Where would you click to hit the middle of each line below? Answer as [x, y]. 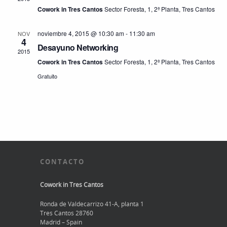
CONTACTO [62, 162]
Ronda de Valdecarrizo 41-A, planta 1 [92, 204]
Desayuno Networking [78, 47]
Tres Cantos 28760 [67, 213]
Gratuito [47, 76]
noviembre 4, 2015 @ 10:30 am [81, 33]
